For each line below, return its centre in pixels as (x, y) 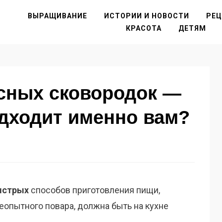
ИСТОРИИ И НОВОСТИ (147, 16)
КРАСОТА (144, 28)
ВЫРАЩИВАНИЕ (57, 16)
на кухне (151, 206)
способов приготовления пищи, (94, 190)
